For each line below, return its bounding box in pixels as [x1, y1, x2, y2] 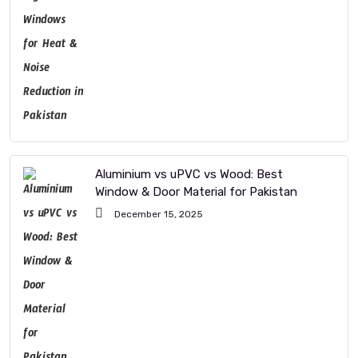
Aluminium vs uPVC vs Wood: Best [95, 166, 283, 181]
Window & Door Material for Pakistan [95, 184, 297, 199]
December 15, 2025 [112, 208, 203, 220]
